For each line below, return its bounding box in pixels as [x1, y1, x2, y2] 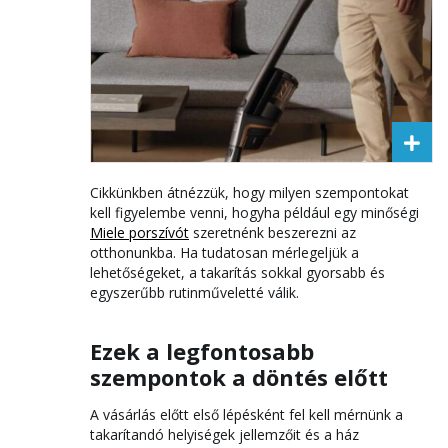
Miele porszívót [90, 222, 189, 242]
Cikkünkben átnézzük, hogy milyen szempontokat [90, 182, 409, 202]
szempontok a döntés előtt [90, 361, 388, 392]
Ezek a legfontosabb [90, 335, 314, 366]
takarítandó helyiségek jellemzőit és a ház [90, 424, 359, 444]
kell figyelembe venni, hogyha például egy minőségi [90, 202, 419, 222]
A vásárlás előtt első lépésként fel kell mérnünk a [90, 404, 403, 424]
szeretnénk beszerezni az [189, 222, 356, 242]
